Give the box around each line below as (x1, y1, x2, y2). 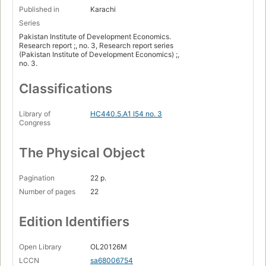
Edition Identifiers (19, 214, 129, 230)
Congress (19, 118, 50, 128)
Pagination (19, 173, 55, 183)
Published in (19, 5, 59, 14)
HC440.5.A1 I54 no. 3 (90, 109, 162, 119)
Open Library (19, 242, 62, 252)
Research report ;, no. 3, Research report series (19, 41, 173, 50)
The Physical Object (19, 145, 145, 161)
